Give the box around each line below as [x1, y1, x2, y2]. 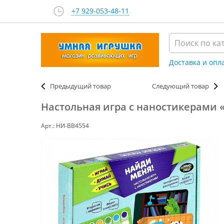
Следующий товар [152, 81, 209, 90]
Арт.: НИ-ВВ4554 [41, 121, 89, 130]
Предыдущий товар [50, 81, 111, 90]
